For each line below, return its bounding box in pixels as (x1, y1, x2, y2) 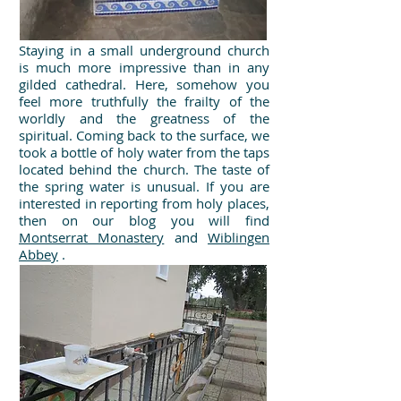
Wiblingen (208, 228, 270, 246)
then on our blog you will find (19, 211, 269, 229)
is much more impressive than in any (19, 58, 269, 76)
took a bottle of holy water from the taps (19, 143, 269, 161)
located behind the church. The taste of (19, 160, 269, 178)
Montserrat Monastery (19, 228, 165, 246)
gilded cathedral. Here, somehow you (19, 75, 269, 93)
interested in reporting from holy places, (19, 194, 269, 212)
